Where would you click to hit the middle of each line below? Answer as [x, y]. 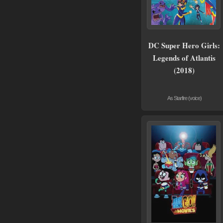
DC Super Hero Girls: [184, 46]
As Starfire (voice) [184, 98]
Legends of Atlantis [184, 58]
